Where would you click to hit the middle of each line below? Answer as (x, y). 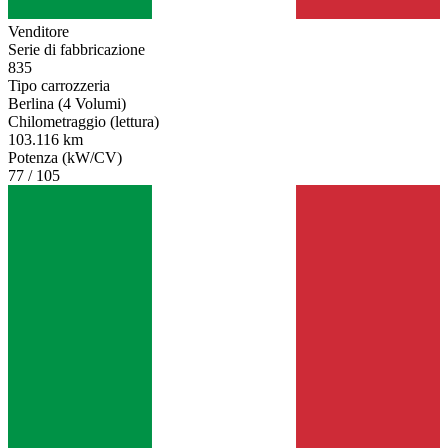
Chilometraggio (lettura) (83, 122)
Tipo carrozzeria (59, 86)
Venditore (38, 32)
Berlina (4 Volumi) (67, 104)
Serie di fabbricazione (76, 50)
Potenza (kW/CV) (65, 158)
